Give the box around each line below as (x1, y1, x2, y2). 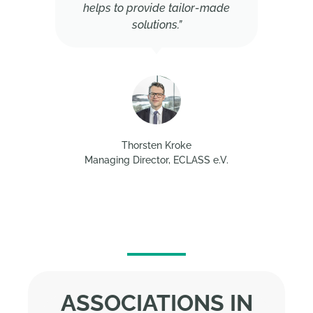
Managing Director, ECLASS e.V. (85, 154, 228, 166)
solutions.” (131, 17, 182, 31)
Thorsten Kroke (122, 139, 191, 151)
